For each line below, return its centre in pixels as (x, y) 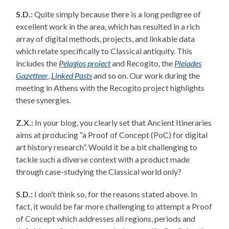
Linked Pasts (72, 76)
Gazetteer (32, 76)
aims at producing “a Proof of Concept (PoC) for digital (112, 135)
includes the (38, 63)
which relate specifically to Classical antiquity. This (104, 51)
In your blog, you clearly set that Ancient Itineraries (123, 123)
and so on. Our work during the (146, 76)
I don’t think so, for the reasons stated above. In (115, 194)
